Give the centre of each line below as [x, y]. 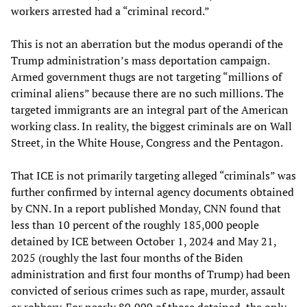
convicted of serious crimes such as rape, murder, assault [148, 290]
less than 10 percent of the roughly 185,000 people [135, 224]
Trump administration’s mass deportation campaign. [140, 60]
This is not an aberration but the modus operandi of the [147, 44]
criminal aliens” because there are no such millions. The [147, 93]
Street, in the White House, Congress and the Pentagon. [147, 142]
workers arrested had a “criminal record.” [110, 11]
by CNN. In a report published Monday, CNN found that [146, 208]
